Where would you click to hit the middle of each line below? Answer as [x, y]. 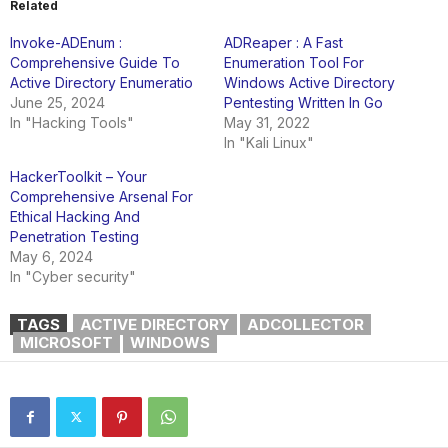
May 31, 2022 [267, 122]
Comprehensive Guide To [95, 62]
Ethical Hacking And [75, 216]
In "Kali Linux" [269, 142]
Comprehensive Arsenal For [101, 196]
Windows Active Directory [309, 82]
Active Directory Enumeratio [101, 82]
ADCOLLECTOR [305, 324]
